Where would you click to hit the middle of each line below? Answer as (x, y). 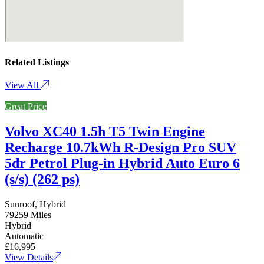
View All (23, 85)
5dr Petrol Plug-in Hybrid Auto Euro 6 (122, 164)
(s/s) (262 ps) (42, 179)
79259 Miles (28, 215)
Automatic (24, 236)
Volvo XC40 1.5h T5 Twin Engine (105, 132)
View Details (29, 258)
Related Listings (37, 62)
